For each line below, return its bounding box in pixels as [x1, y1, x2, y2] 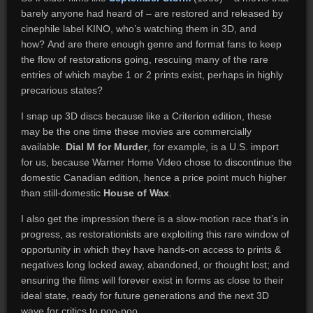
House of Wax [103, 187, 169, 198]
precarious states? [20, 85, 103, 96]
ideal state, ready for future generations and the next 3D [20, 290, 269, 301]
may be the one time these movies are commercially [20, 126, 252, 137]
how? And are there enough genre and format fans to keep [20, 38, 282, 50]
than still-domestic [20, 187, 103, 198]
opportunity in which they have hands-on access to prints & [20, 244, 281, 255]
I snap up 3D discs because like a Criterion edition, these [20, 110, 272, 122]
